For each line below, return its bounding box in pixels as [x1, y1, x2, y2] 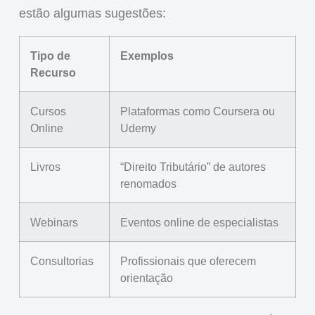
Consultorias [30, 254, 94, 267]
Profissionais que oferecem [120, 254, 256, 267]
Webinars [30, 215, 78, 229]
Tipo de [30, 49, 70, 62]
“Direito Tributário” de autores [120, 160, 266, 173]
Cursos [30, 104, 66, 117]
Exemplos [120, 49, 174, 62]
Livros [30, 160, 60, 173]
